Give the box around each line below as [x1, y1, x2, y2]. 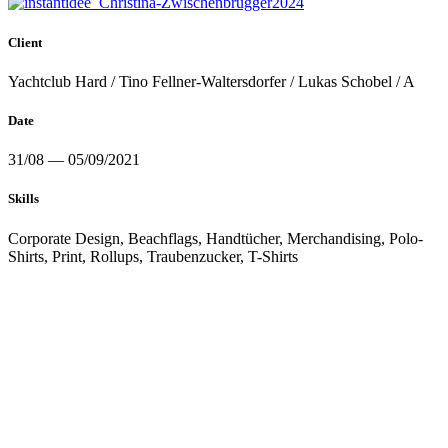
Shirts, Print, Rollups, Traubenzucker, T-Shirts [8, 247, 298, 265]
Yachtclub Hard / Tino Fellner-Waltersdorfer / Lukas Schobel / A [8, 72, 415, 90]
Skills [8, 191, 39, 207]
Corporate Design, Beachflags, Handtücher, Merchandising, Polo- [8, 229, 423, 247]
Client [8, 34, 42, 50]
